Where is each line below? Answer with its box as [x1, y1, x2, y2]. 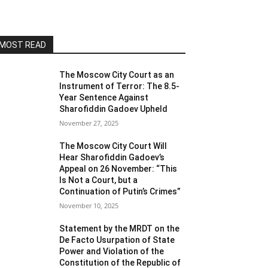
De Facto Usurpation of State [59, 234, 175, 245]
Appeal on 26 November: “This [59, 163, 178, 173]
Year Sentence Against [59, 92, 149, 102]
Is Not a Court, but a [59, 175, 138, 185]
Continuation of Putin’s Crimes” [59, 186, 181, 196]
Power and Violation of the [59, 246, 165, 256]
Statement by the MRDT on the [59, 223, 180, 233]
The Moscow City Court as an [59, 69, 175, 80]
